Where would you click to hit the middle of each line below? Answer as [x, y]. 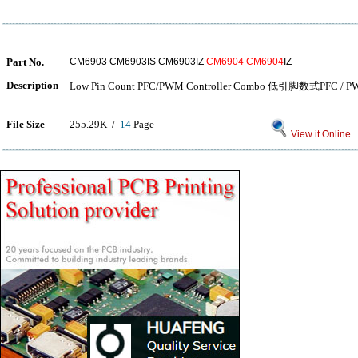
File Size [26, 124]
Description [32, 85]
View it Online [320, 134]
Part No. [25, 62]
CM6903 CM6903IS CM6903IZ [138, 62]
